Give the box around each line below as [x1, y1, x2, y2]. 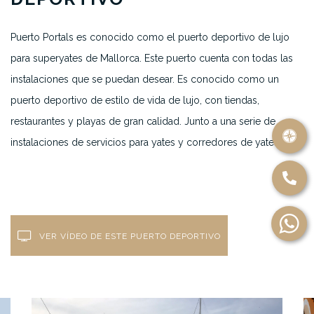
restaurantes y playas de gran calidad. [11, 116, 184, 127]
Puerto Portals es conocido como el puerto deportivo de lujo [11, 32, 289, 43]
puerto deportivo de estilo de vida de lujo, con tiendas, [11, 95, 259, 106]
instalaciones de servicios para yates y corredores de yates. [11, 137, 281, 148]
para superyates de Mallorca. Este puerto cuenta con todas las [11, 53, 293, 64]
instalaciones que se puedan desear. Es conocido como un [11, 74, 279, 85]
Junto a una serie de [184, 116, 275, 127]
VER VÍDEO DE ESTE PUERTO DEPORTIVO [36, 231, 221, 241]
